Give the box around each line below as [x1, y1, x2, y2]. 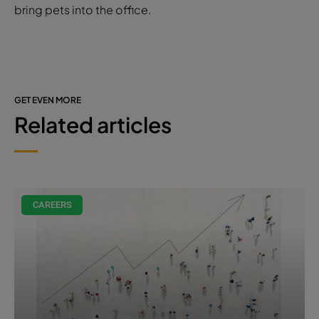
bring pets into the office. [14, 1, 151, 17]
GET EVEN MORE [14, 94, 81, 105]
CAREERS [32, 199, 72, 211]
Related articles [14, 110, 172, 138]
